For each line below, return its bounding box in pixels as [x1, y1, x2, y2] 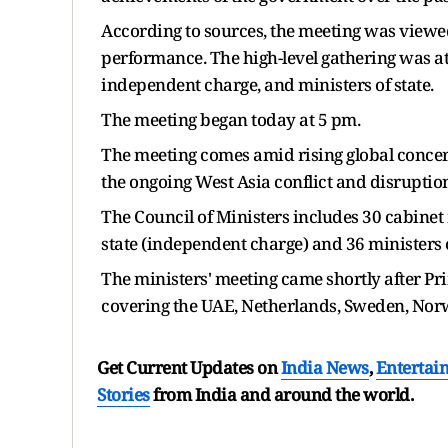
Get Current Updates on [97, 355, 281, 379]
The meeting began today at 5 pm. [101, 107, 360, 131]
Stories [97, 382, 150, 406]
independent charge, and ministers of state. [101, 72, 434, 96]
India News [280, 355, 369, 379]
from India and [153, 382, 270, 406]
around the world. [273, 382, 413, 406]
